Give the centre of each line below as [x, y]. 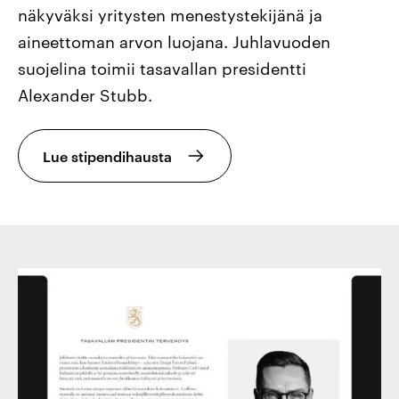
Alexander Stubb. [85, 94]
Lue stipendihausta [108, 156]
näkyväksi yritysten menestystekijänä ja [171, 14]
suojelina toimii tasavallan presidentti [163, 68]
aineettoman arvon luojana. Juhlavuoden [175, 41]
